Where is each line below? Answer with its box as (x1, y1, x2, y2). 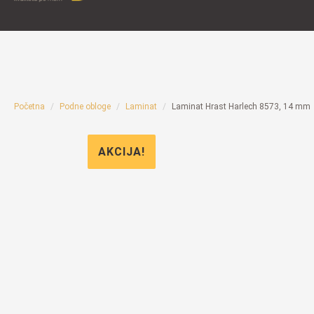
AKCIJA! (98, 145, 145, 158)
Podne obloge (60, 102, 111, 111)
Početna (14, 102, 45, 111)
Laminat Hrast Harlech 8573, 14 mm (172, 102, 310, 111)
